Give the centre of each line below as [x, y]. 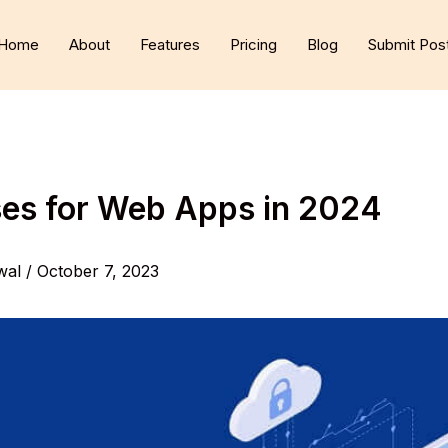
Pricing [253, 44]
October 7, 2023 [98, 271]
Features [170, 44]
